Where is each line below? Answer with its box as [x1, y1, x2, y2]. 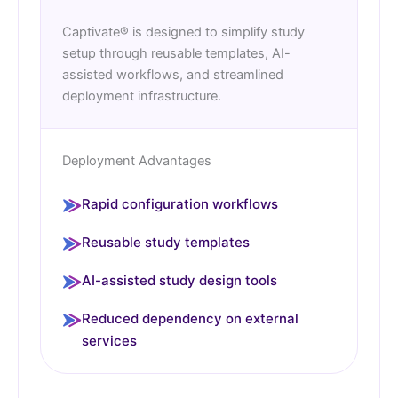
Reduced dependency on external [82, 310, 298, 328]
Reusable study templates [82, 234, 250, 251]
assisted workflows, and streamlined [62, 67, 283, 84]
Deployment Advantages [62, 153, 211, 170]
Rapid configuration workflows [82, 195, 278, 213]
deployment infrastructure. [62, 88, 221, 105]
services [82, 332, 137, 350]
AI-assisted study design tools [82, 272, 277, 290]
